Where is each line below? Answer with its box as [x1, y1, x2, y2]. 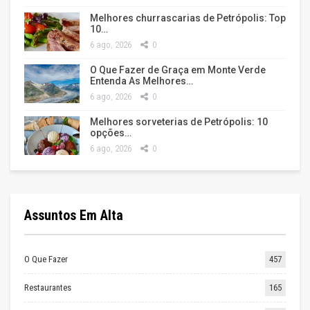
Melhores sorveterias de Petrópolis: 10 [90, 116, 268, 127]
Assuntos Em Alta [24, 206, 123, 224]
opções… [90, 127, 131, 138]
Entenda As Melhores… [90, 75, 193, 86]
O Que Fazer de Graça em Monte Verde [90, 64, 266, 75]
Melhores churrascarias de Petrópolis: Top [90, 12, 286, 24]
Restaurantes [24, 282, 71, 293]
